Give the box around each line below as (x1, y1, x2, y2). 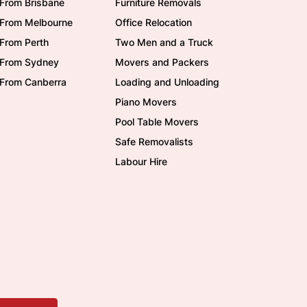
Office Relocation (115, 16, 192, 28)
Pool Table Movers (115, 116, 199, 127)
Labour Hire (115, 156, 167, 167)
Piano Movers (115, 96, 177, 108)
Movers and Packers (115, 56, 209, 68)
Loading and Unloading (115, 76, 219, 88)
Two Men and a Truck (115, 36, 213, 48)
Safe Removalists (115, 136, 193, 147)
